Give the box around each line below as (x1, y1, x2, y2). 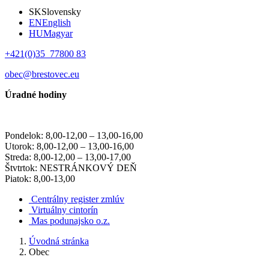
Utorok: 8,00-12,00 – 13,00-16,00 (5, 141, 134, 151)
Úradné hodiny (5, 89, 67, 100)
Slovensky (41, 7, 81, 17)
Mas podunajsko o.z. (31, 216, 110, 226)
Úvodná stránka (29, 236, 89, 246)
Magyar (43, 28, 73, 38)
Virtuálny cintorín (31, 205, 98, 215)
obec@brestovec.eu (5, 69, 79, 79)
